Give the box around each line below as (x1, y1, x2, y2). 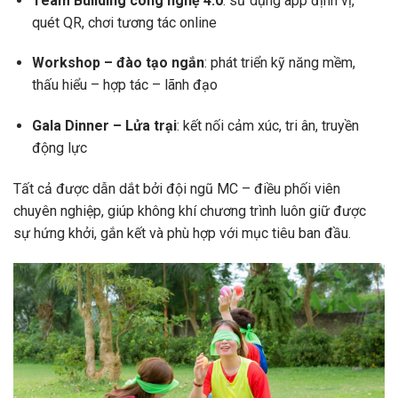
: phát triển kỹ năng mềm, (203, 54, 355, 72)
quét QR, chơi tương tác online (31, 13, 217, 31)
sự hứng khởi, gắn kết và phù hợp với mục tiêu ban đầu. (13, 225, 351, 243)
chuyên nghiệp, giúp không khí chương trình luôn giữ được (13, 203, 366, 220)
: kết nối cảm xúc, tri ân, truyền (176, 117, 359, 135)
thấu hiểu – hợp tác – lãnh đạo (31, 76, 218, 94)
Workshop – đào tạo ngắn (31, 54, 204, 72)
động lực (31, 139, 87, 157)
